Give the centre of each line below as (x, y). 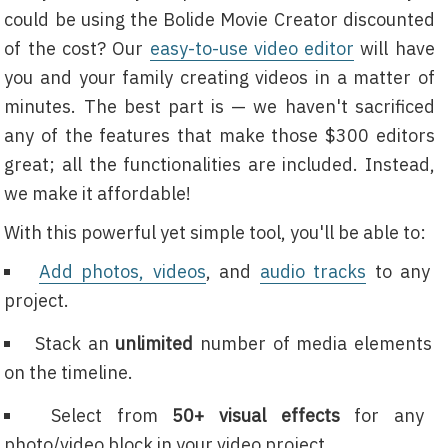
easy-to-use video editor (252, 48)
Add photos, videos (122, 271)
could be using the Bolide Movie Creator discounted (219, 19)
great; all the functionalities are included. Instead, (219, 164)
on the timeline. (69, 372)
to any (398, 271)
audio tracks (313, 271)
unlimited (154, 343)
